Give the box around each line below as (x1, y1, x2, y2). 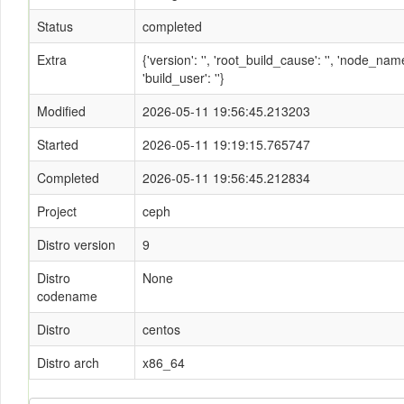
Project (37, 202, 77, 220)
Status (37, 17, 73, 35)
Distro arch (37, 353, 99, 372)
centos (142, 320, 180, 338)
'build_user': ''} (142, 69, 225, 87)
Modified (37, 102, 86, 120)
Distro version (37, 235, 115, 253)
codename (37, 287, 97, 305)
